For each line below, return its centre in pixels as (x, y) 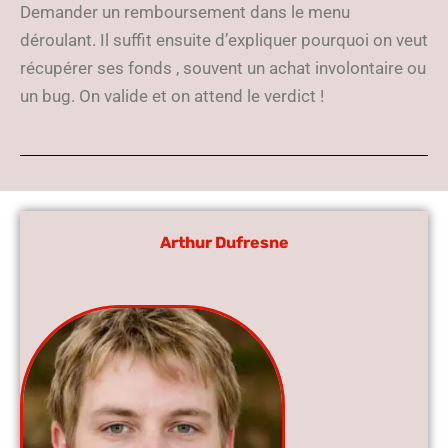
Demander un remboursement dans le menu (185, 12)
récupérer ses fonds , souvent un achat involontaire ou (223, 68)
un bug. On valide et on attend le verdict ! (172, 96)
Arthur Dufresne (224, 242)
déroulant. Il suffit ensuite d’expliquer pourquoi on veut (224, 40)
